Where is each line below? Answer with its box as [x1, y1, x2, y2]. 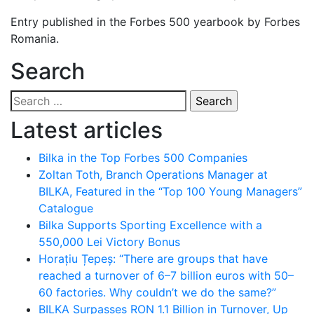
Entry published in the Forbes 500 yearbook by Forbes [11, 15, 300, 29]
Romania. [11, 32, 59, 46]
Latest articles [11, 116, 163, 144]
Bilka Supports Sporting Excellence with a [39, 218, 262, 232]
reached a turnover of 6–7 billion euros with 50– [39, 268, 294, 282]
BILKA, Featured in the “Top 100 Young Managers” [39, 184, 302, 198]
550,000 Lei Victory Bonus [39, 235, 180, 249]
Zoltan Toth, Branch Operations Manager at [39, 168, 268, 182]
